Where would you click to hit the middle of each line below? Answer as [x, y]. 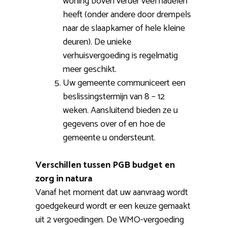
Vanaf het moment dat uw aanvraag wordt [112, 193]
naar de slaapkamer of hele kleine [124, 29]
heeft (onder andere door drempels [127, 15]
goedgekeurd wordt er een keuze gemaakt [113, 206]
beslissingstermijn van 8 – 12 [114, 97]
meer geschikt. [90, 70]
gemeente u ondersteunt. [109, 138]
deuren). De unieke [97, 42]
